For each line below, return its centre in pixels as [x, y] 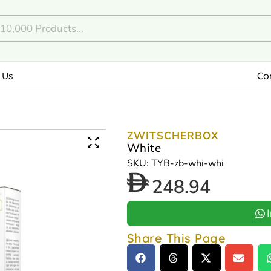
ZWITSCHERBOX [172, 136]
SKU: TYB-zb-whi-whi [175, 163]
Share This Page [176, 238]
